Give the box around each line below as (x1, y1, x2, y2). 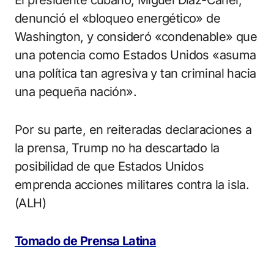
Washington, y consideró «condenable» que (15, 29, 257, 45)
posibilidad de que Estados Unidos (15, 159, 204, 174)
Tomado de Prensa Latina (15, 234, 157, 249)
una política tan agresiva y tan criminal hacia (15, 66, 256, 81)
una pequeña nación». (15, 84, 136, 100)
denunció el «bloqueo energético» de (15, 11, 220, 26)
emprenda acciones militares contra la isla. (15, 177, 250, 193)
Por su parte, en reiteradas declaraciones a (15, 122, 252, 138)
